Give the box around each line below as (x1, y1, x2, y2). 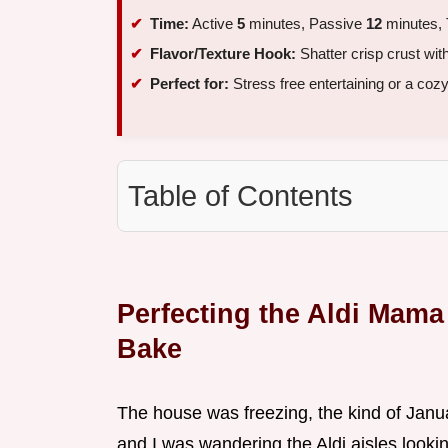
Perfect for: (150, 74, 229, 92)
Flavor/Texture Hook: (150, 44, 296, 62)
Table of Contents (128, 179, 353, 212)
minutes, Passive (245, 15, 366, 33)
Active (189, 15, 237, 33)
